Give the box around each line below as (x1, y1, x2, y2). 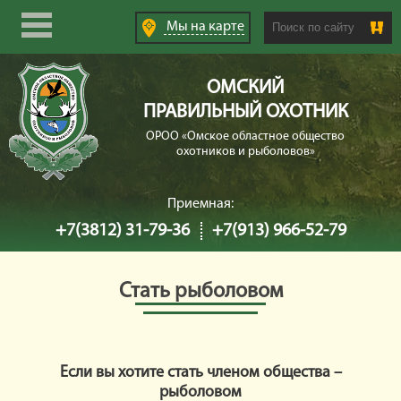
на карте (188, 20, 245, 34)
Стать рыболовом (118, 281, 283, 303)
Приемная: (167, 197, 234, 211)
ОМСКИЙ (207, 78, 284, 98)
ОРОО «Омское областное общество (146, 130, 345, 143)
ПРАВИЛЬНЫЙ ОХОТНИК (142, 102, 348, 123)
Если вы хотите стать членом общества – (59, 364, 342, 381)
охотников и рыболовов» (175, 145, 315, 158)
